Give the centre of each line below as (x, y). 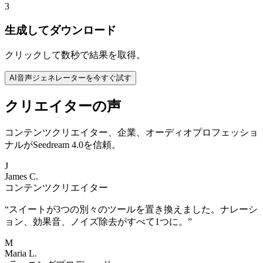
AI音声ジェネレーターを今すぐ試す (70, 77)
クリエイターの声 (63, 106)
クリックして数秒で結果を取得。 (75, 55)
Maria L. (21, 254)
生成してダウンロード (60, 30)
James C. (21, 177)
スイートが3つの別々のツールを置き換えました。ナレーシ (133, 210)
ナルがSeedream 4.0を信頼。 (63, 145)
